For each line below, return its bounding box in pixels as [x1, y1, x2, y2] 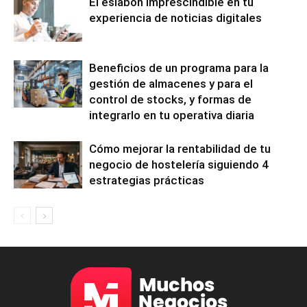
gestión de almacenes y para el [89, 77, 253, 91]
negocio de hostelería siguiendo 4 [89, 158, 269, 172]
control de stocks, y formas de [89, 93, 251, 107]
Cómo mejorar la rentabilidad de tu [89, 142, 271, 156]
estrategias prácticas [89, 173, 204, 188]
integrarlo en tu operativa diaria [89, 108, 254, 123]
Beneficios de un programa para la [89, 61, 269, 75]
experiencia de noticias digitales [89, 11, 262, 25]
